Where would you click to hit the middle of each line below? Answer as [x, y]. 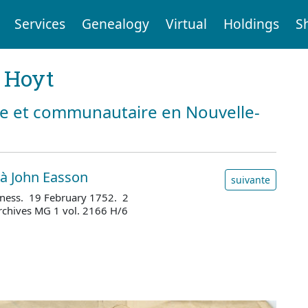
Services [40, 24]
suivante [251, 179]
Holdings [251, 24]
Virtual [186, 24]
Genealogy [115, 24]
